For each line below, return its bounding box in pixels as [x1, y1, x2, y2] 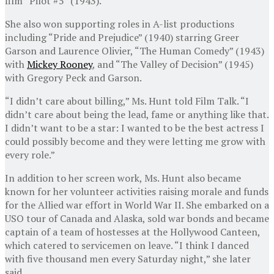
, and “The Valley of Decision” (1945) [92, 57, 253, 71]
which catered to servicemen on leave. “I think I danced [5, 238, 249, 252]
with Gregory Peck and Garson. [5, 70, 142, 84]
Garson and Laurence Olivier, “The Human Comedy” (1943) [5, 43, 264, 57]
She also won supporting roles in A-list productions [5, 17, 234, 31]
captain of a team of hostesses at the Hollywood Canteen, [5, 224, 260, 239]
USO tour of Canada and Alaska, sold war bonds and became [5, 211, 269, 225]
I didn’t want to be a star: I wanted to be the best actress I [5, 120, 264, 135]
